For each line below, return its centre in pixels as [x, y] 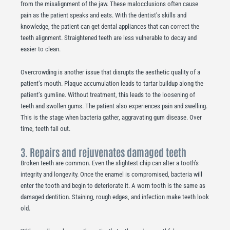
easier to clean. [41, 49]
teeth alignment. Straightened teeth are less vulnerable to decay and [109, 38]
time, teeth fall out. [45, 129]
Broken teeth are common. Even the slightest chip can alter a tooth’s [110, 163]
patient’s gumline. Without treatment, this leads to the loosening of [108, 95]
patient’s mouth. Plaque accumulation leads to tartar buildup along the [112, 84]
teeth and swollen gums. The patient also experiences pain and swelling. [114, 106]
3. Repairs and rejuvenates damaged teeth [103, 152]
